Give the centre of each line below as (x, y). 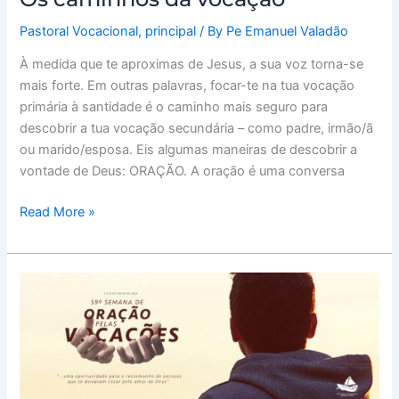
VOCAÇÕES (56, 326)
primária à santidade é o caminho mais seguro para (174, 107)
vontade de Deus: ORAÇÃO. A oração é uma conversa (183, 171)
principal (171, 31)
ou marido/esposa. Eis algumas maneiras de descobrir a (189, 150)
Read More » (58, 212)
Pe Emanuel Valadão (288, 31)
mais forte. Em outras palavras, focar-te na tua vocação (187, 86)
